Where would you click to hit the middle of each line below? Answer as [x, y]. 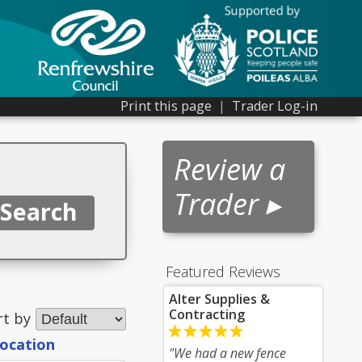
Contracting [207, 314]
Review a [229, 169]
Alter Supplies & [219, 299]
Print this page [166, 106]
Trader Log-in [275, 106]
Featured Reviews [223, 271]
